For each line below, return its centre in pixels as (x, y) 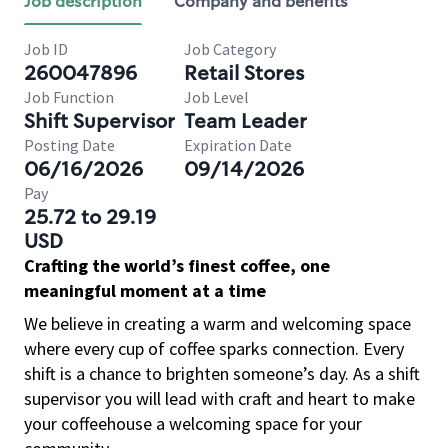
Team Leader (245, 121)
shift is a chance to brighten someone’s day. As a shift (222, 373)
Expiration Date (238, 145)
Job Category (230, 49)
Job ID (46, 49)
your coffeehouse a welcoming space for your (193, 423)
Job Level (216, 97)
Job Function (69, 97)
